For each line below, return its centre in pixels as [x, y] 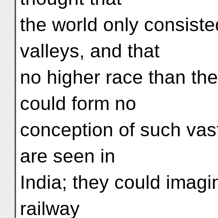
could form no [78, 103]
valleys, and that [90, 51]
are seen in [68, 156]
